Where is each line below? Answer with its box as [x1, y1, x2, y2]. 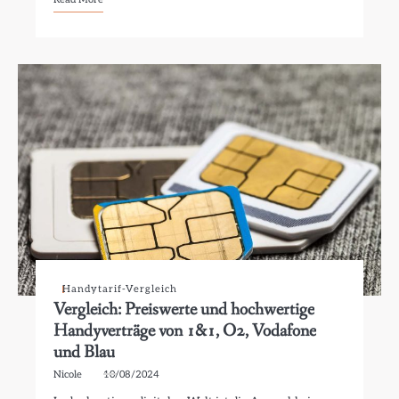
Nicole [53, 369, 83, 380]
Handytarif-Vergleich [62, 283, 178, 295]
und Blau [53, 340, 116, 364]
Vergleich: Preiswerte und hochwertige [53, 297, 315, 322]
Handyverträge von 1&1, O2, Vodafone [53, 319, 317, 343]
